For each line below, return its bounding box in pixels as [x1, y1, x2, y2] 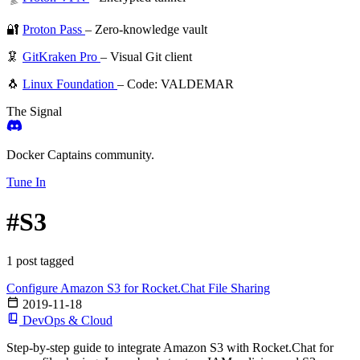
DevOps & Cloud [22, 313, 112, 328]
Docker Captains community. [6, 148, 154, 162]
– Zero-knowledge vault [85, 22, 207, 37]
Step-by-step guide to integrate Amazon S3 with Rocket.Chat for [6, 341, 333, 355]
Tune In [6, 175, 46, 190]
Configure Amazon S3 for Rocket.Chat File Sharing [6, 281, 270, 296]
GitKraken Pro [22, 50, 100, 64]
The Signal [6, 104, 62, 119]
